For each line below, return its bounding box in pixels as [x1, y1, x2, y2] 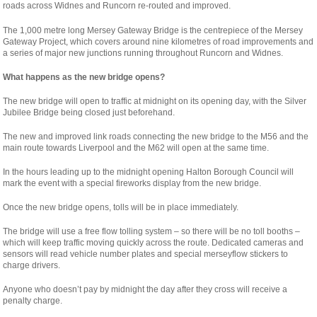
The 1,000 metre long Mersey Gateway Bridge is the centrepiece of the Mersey [3, 25, 304, 36]
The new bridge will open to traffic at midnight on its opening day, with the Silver [3, 96, 307, 107]
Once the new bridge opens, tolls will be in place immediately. [3, 202, 239, 213]
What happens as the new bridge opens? [3, 72, 166, 83]
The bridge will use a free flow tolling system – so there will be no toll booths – [3, 226, 301, 237]
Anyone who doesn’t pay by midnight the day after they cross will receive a [3, 284, 288, 295]
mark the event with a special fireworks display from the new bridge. [3, 178, 262, 189]
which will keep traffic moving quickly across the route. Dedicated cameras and [3, 238, 304, 248]
